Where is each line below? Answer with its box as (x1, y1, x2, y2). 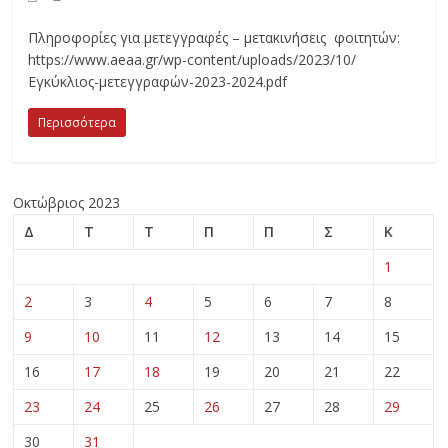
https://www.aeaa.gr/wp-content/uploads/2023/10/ (28, 49, 357, 69)
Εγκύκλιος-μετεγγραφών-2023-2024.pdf (28, 71, 288, 91)
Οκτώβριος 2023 (13, 192, 121, 212)
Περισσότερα (38, 113, 117, 131)
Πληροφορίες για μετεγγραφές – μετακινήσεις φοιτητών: (28, 27, 401, 47)
